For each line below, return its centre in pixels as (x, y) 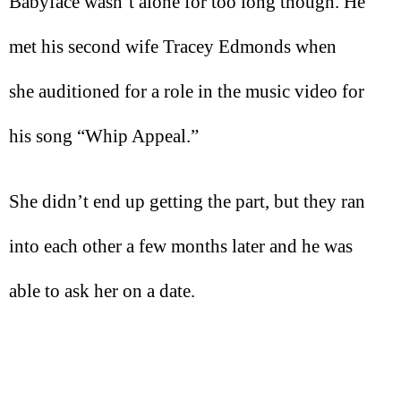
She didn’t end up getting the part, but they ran (187, 201)
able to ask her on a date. (102, 290)
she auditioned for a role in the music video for (187, 92)
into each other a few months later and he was (181, 246)
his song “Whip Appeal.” (104, 137)
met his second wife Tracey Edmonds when (173, 47)
